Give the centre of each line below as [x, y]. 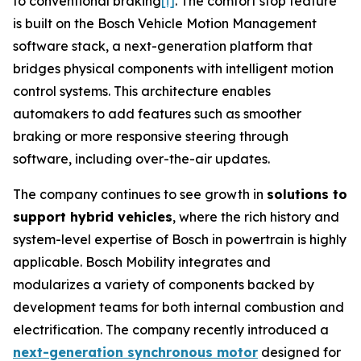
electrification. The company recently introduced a [171, 330]
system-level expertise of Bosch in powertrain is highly [180, 239]
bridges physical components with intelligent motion [173, 68]
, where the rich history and [256, 217]
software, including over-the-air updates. [141, 159]
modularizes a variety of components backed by [164, 284]
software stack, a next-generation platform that [163, 46]
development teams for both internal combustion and [178, 307]
